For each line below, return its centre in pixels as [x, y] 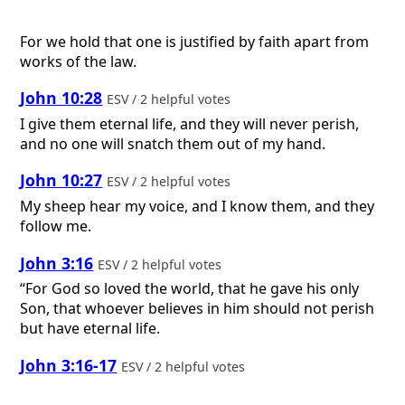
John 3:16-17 [69, 365]
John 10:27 [61, 180]
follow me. [56, 226]
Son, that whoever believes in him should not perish [198, 309]
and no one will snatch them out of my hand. [173, 143]
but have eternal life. [90, 329]
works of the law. [79, 61]
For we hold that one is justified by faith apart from [195, 41]
